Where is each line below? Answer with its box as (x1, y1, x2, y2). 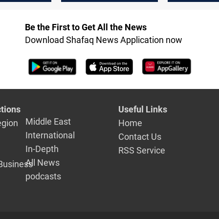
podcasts (25, 171, 62, 181)
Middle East (25, 116, 71, 127)
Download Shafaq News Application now (24, 35, 182, 45)
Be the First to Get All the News (24, 22, 147, 33)
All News (25, 157, 60, 168)
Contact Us (118, 131, 162, 142)
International (25, 130, 75, 140)
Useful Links (118, 104, 168, 114)
